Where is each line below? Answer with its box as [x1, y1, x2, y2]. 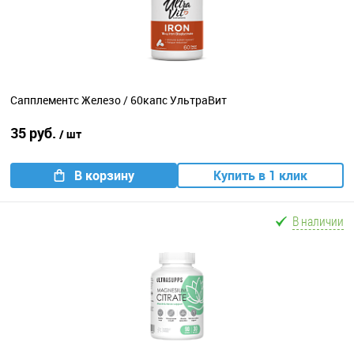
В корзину [73, 167, 134, 185]
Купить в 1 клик [213, 167, 307, 185]
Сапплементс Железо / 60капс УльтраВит [10, 92, 227, 107]
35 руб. [10, 123, 59, 143]
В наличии [292, 213, 344, 230]
